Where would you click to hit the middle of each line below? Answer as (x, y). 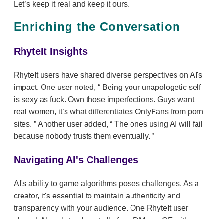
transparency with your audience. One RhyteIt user (101, 208)
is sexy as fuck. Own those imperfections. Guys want (104, 100)
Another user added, (73, 124)
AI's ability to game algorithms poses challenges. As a (106, 184)
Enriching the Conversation (97, 27)
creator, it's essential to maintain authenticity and (97, 196)
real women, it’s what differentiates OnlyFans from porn (109, 112)
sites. (24, 124)
